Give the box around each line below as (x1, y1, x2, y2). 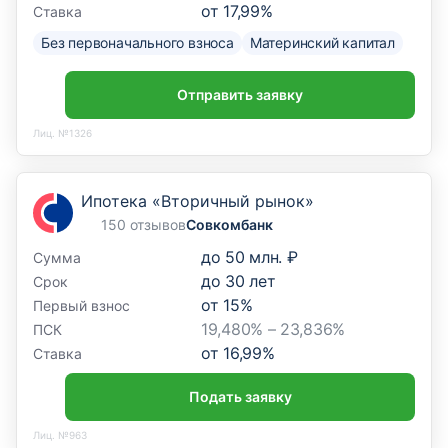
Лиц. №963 (33, 428, 87, 441)
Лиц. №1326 (33, 126, 92, 139)
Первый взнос (33, 296, 130, 314)
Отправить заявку (177, 86, 303, 103)
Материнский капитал (249, 34, 396, 51)
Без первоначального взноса (41, 34, 234, 51)
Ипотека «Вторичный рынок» (81, 191, 314, 211)
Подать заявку (188, 388, 292, 405)
